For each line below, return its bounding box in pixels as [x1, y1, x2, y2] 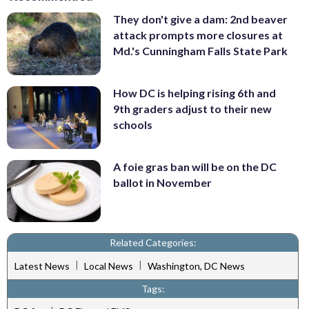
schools [113, 118, 152, 132]
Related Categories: [109, 237, 197, 249]
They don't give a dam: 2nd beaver [113, 12, 288, 26]
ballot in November [113, 175, 212, 189]
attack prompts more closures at [113, 28, 283, 42]
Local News [84, 259, 133, 272]
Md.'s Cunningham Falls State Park [113, 44, 288, 58]
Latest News [14, 259, 70, 272]
